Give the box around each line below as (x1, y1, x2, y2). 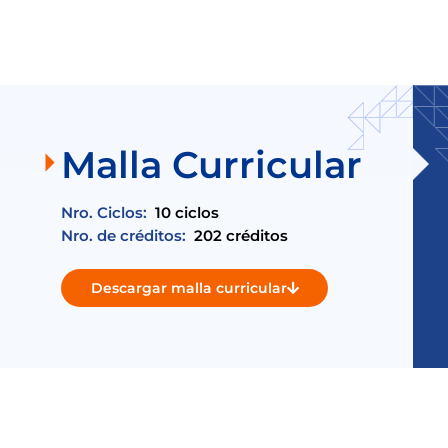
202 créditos (194, 226, 289, 246)
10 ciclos (155, 203, 220, 223)
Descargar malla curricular (90, 279, 287, 298)
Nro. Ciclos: (61, 203, 148, 223)
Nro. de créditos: (61, 226, 187, 246)
